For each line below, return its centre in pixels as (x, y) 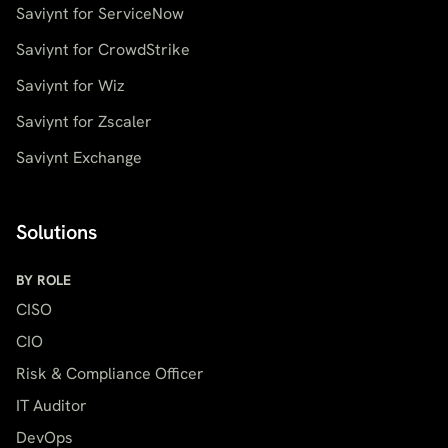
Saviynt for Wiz (70, 86)
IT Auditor (51, 406)
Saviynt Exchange (79, 158)
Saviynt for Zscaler (84, 122)
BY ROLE (43, 280)
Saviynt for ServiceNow (100, 14)
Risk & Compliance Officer (110, 374)
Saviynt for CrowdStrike (103, 50)
